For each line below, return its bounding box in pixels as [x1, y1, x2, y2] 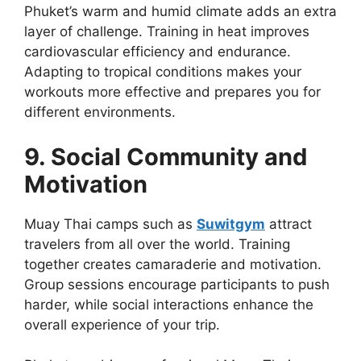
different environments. [24, 104, 176, 121]
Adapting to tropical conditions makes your [24, 64, 301, 81]
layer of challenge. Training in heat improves [24, 23, 309, 40]
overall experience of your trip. [24, 316, 220, 333]
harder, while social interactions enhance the [24, 296, 313, 313]
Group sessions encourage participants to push [24, 276, 330, 293]
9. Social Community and [24, 142, 307, 171]
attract [265, 215, 312, 232]
